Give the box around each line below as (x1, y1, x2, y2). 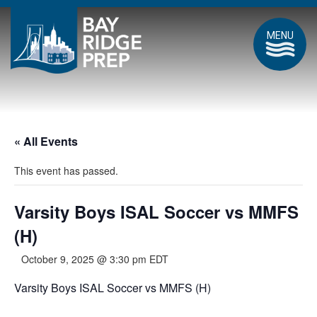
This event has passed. (14, 163, 118, 178)
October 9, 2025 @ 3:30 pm (21, 252, 146, 266)
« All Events (14, 133, 78, 149)
